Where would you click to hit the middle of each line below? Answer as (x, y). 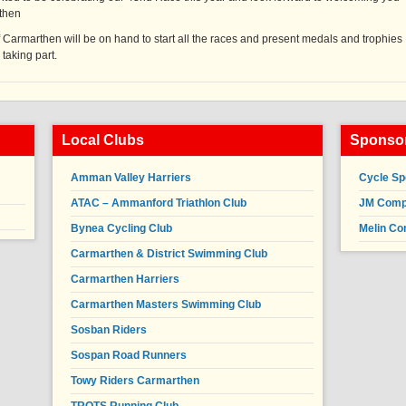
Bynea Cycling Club (121, 229)
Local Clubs (103, 140)
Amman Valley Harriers (131, 178)
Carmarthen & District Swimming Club (169, 254)
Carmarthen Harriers (125, 280)
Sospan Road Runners (129, 356)
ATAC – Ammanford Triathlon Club (159, 203)
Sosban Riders (109, 330)
